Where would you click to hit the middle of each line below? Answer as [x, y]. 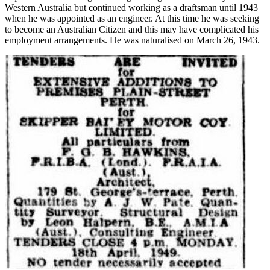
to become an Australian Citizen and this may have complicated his [132, 29]
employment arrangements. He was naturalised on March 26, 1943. [132, 40]
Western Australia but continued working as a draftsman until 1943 [131, 7]
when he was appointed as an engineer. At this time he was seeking [132, 18]
